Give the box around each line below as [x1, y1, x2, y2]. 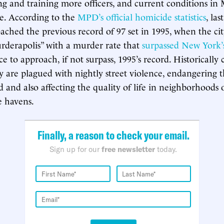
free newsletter [101, 144, 155, 154]
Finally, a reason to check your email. [37, 127, 189, 142]
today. [155, 144, 177, 154]
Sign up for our [49, 144, 101, 154]
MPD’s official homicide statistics [77, 10, 206, 22]
